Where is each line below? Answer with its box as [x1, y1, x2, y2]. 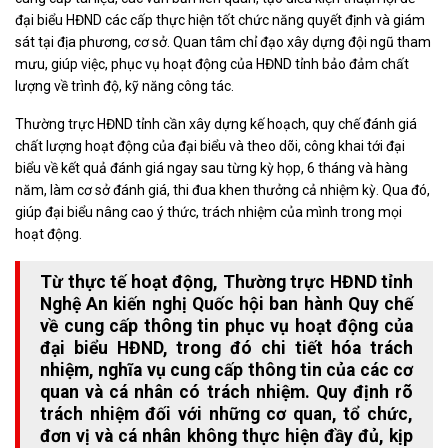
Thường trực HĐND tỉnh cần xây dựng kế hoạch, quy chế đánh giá [15, 116, 417, 133]
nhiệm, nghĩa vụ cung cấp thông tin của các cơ [40, 360, 413, 381]
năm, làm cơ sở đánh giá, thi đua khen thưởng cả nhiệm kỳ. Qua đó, [15, 182, 430, 199]
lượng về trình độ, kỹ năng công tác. [15, 78, 234, 95]
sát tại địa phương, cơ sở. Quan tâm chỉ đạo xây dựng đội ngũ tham [15, 34, 431, 51]
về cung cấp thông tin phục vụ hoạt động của [40, 316, 413, 337]
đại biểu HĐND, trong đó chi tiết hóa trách [40, 338, 413, 359]
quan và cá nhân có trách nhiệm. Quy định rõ [40, 382, 413, 403]
